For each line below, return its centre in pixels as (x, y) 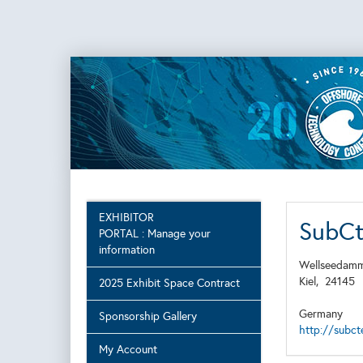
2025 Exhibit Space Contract (169, 283)
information (127, 250)
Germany (320, 314)
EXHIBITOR (126, 218)
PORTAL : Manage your (155, 234)
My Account (128, 350)
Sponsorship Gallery (148, 316)
